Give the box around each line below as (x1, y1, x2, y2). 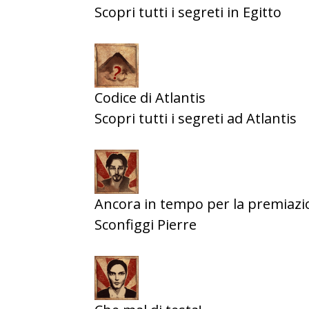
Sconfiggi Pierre (94, 215, 197, 234)
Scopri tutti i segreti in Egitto (94, 3, 281, 21)
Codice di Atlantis (94, 88, 206, 107)
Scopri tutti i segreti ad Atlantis (94, 109, 297, 128)
